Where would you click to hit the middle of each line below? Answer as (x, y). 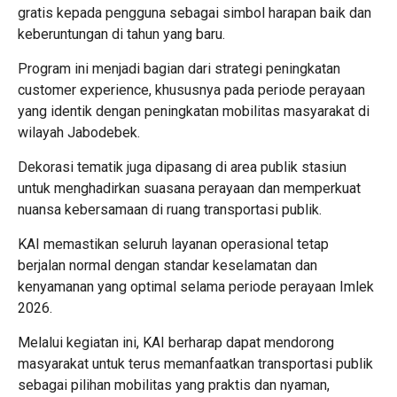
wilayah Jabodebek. (79, 132)
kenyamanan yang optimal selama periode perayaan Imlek (196, 286)
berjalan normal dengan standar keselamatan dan (167, 265)
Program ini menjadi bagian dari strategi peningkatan (179, 68)
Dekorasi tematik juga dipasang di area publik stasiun (182, 167)
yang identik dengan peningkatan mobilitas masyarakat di (194, 111)
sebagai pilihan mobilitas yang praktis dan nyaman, (174, 385)
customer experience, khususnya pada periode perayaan (191, 90)
